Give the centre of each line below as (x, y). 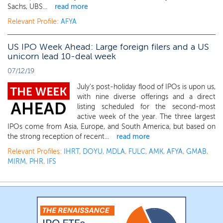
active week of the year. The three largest (146, 117)
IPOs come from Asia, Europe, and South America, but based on (111, 127)
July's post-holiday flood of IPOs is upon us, (146, 87)
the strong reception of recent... (58, 137)
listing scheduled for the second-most (146, 107)
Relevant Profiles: (36, 152)
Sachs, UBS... (27, 7)
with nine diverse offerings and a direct (146, 97)
